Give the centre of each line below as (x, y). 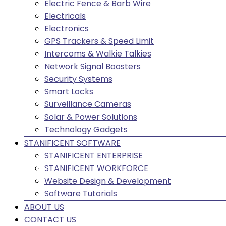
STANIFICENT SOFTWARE (72, 143)
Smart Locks (69, 92)
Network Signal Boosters (93, 66)
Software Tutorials (81, 193)
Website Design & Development (108, 181)
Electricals (65, 16)
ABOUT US (44, 207)
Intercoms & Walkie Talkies (98, 54)
